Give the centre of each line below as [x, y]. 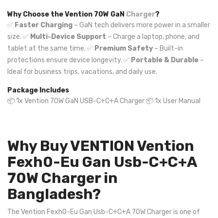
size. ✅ [19, 37]
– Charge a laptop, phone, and [153, 37]
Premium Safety [124, 48]
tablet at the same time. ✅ [51, 48]
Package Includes [38, 90]
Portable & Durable [165, 60]
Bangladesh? [54, 194]
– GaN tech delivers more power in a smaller [141, 25]
